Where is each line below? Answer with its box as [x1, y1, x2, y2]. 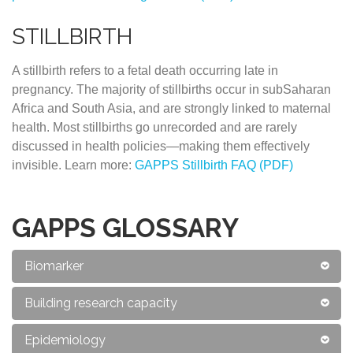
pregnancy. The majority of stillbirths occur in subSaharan [12, 83, 331, 96]
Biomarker [24, 258, 84, 273]
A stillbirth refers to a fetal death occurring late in [12, 64, 278, 77]
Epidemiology [24, 333, 106, 347]
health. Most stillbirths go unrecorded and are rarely [12, 121, 297, 134]
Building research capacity [24, 295, 177, 310]
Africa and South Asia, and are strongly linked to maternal [12, 102, 331, 115]
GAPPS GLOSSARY [12, 213, 239, 243]
